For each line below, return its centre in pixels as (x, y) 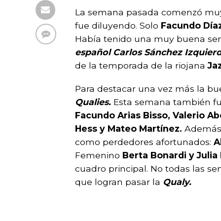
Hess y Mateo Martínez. (129, 129)
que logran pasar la (118, 182)
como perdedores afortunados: (144, 142)
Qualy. (176, 182)
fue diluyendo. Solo (118, 25)
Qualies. (93, 102)
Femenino (99, 155)
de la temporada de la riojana (140, 65)
